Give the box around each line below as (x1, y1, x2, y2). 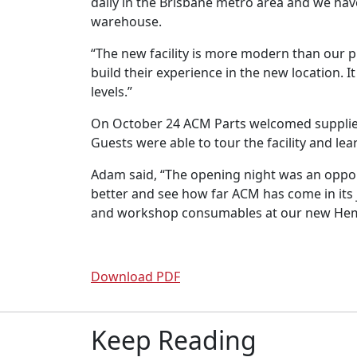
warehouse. (91, 13, 162, 31)
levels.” (91, 83, 132, 101)
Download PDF (91, 268, 180, 286)
